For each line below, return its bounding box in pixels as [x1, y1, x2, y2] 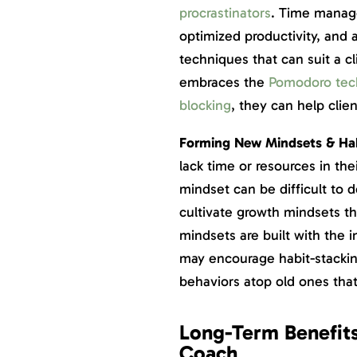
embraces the [178, 73, 265, 92]
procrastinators [178, 4, 271, 22]
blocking [178, 96, 231, 115]
